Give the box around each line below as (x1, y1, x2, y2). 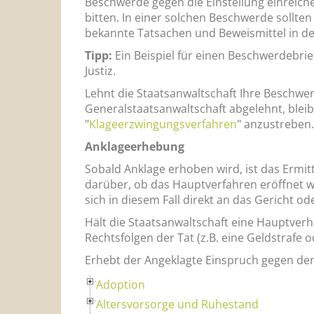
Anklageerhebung (85, 138, 184, 154)
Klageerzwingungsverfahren (89, 116, 237, 132)
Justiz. (85, 62, 116, 78)
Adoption (96, 276, 145, 292)
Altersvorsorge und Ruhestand (96, 296, 259, 312)
